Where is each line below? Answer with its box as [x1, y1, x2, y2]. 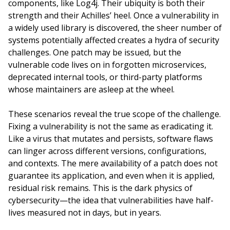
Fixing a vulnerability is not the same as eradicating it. [8, 121, 213, 132]
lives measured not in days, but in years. [8, 207, 161, 218]
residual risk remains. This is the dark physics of [8, 182, 193, 194]
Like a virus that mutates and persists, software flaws [8, 133, 213, 144]
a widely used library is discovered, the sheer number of [8, 22, 222, 33]
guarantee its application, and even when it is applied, [8, 170, 215, 181]
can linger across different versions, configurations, [8, 145, 206, 157]
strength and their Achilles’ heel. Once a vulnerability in [8, 10, 219, 21]
